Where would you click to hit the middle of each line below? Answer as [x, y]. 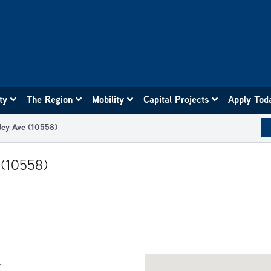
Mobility [109, 99]
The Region [50, 99]
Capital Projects [177, 99]
